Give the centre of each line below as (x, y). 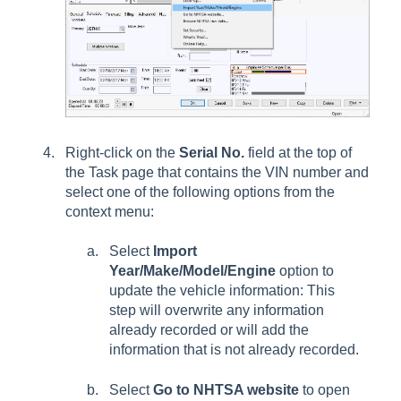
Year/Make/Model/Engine (192, 271)
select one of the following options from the (200, 192)
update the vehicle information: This (222, 291)
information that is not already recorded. (234, 350)
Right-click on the (122, 152)
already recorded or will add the (209, 330)
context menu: (110, 211)
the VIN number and (305, 172)
